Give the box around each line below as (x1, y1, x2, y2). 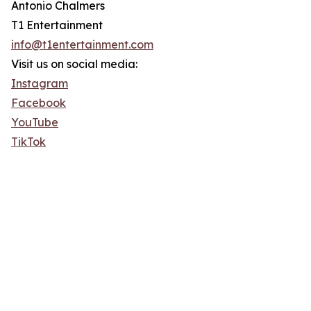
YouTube (11, 115, 58, 130)
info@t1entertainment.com (11, 37, 153, 52)
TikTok (11, 135, 46, 149)
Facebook (11, 96, 66, 110)
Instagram (11, 76, 68, 91)
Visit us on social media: (11, 57, 137, 72)
